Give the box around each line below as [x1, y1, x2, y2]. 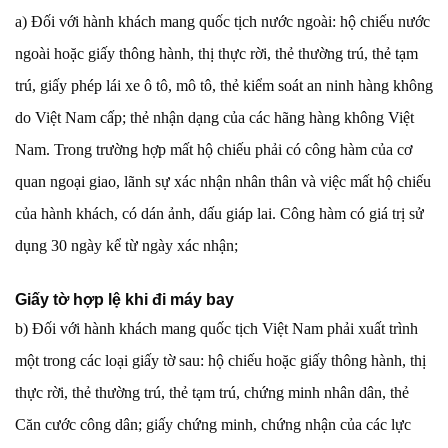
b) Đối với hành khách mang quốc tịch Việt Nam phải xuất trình [15, 320, 418, 338]
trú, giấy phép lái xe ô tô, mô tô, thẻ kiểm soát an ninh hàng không [15, 77, 433, 95]
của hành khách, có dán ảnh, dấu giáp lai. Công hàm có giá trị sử [15, 205, 424, 223]
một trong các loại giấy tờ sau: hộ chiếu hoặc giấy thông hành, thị [15, 352, 426, 370]
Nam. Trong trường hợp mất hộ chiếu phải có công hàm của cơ [15, 141, 412, 159]
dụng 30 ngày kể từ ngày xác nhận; [15, 237, 238, 255]
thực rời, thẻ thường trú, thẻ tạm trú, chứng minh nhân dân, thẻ [15, 384, 409, 402]
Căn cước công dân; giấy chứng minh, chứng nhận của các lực [15, 416, 411, 434]
